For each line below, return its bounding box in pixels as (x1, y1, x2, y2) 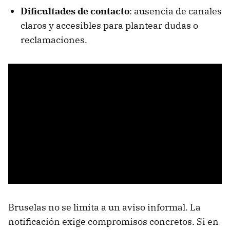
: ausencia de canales (129, 5, 222, 17)
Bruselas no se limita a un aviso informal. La (8, 201, 201, 214)
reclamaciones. (21, 34, 87, 46)
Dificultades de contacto (21, 5, 129, 17)
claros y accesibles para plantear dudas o (21, 20, 198, 32)
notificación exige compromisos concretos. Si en (8, 216, 219, 228)
